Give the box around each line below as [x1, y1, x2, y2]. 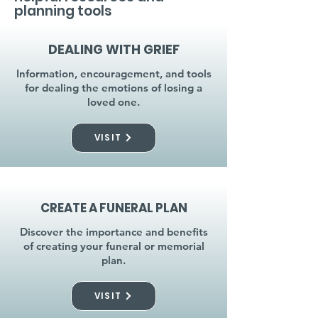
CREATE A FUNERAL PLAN [40, 199, 187, 216]
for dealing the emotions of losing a [25, 81, 202, 94]
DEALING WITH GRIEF [48, 40, 180, 58]
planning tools [14, 1, 112, 21]
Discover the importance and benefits [19, 225, 208, 238]
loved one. [87, 95, 140, 109]
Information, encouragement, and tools [16, 67, 212, 80]
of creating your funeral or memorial [23, 239, 204, 253]
